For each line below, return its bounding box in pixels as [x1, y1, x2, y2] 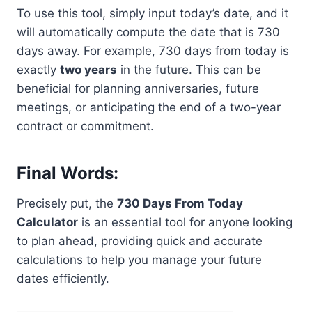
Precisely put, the [17, 196, 117, 210]
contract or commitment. [17, 118, 154, 133]
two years [60, 62, 117, 77]
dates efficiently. [17, 271, 109, 286]
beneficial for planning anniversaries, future [17, 81, 259, 95]
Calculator [17, 214, 78, 229]
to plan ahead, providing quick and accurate [17, 233, 263, 248]
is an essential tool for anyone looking [78, 214, 292, 229]
